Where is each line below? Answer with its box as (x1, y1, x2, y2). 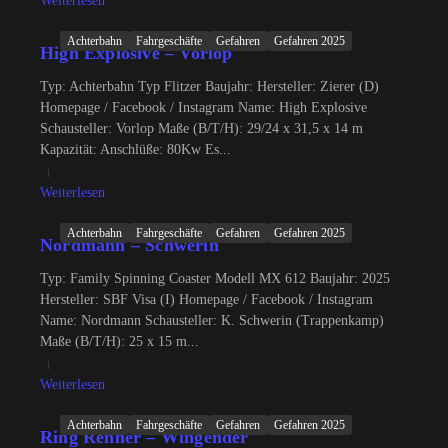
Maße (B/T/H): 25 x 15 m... (40, 334, 199, 349)
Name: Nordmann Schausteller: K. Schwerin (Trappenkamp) (40, 313, 384, 328)
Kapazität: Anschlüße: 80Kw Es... (40, 142, 231, 157)
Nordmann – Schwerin (40, 235, 219, 255)
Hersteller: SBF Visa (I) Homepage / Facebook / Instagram (40, 292, 373, 307)
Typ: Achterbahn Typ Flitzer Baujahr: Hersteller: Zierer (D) (40, 79, 379, 94)
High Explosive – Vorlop (40, 43, 233, 63)
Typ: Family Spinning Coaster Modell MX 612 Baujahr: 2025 (40, 271, 390, 286)
